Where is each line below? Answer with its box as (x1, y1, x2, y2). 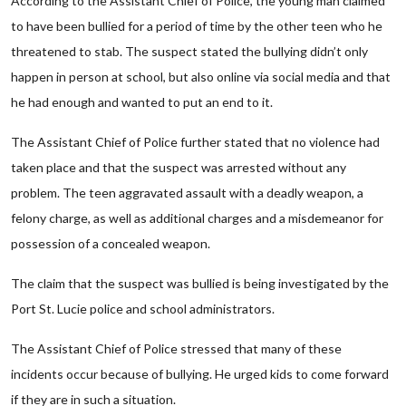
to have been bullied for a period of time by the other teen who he (11, 18, 382, 34)
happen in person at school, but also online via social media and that (11, 69, 391, 84)
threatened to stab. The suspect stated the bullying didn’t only (11, 43, 368, 59)
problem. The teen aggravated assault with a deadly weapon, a (11, 185, 363, 200)
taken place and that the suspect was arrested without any (11, 159, 346, 175)
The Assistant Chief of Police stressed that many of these (11, 341, 342, 356)
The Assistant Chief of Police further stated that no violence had (11, 134, 380, 150)
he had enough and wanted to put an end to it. (11, 94, 273, 110)
